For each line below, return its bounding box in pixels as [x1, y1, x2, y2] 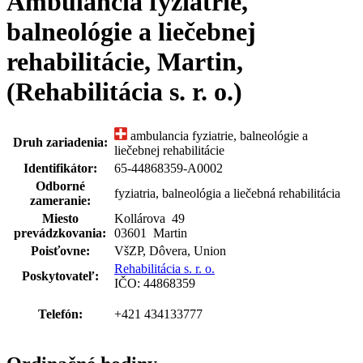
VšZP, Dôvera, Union [114, 243, 226, 258]
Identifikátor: [23, 160, 97, 175]
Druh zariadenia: [12, 135, 108, 149]
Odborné [35, 178, 85, 193]
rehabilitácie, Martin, [6, 47, 243, 77]
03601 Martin [114, 225, 187, 240]
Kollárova [114, 211, 172, 225]
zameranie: [29, 193, 91, 207]
